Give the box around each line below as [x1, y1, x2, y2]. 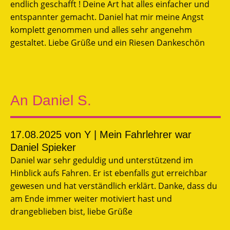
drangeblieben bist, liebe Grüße [10, 205, 132, 217]
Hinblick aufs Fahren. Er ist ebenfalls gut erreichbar [10, 167, 207, 179]
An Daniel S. [10, 92, 91, 108]
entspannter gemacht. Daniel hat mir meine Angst [10, 11, 204, 23]
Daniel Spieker [10, 141, 76, 153]
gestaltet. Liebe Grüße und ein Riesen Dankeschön [10, 36, 205, 48]
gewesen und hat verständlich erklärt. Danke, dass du [10, 180, 217, 191]
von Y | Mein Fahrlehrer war [62, 128, 191, 140]
